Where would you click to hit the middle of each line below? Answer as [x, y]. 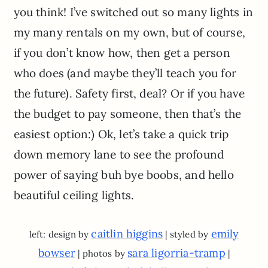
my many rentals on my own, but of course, [129, 33]
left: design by [60, 234]
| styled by [187, 234]
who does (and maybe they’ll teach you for [125, 73]
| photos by [101, 254]
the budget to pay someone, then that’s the [127, 114]
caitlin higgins [127, 234]
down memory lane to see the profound [119, 155]
